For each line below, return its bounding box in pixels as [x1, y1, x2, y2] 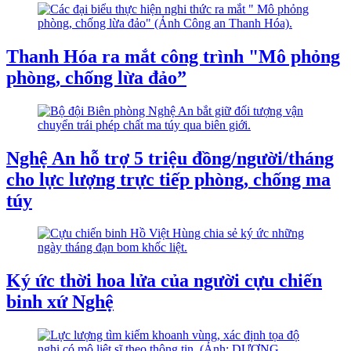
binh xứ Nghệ [6, 291, 114, 313]
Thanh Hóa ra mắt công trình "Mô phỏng [6, 45, 340, 67]
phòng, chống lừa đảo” [6, 67, 186, 88]
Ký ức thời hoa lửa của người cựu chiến [6, 270, 322, 291]
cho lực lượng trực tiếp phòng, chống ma [6, 168, 331, 190]
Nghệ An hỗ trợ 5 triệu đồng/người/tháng [6, 147, 334, 168]
